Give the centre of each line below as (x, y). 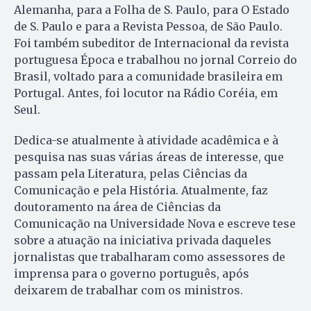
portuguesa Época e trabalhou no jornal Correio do (155, 60)
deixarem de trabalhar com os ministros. (128, 291)
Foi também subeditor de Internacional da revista (151, 43)
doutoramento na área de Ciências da (117, 207)
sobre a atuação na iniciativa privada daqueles (143, 241)
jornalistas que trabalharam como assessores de (150, 257)
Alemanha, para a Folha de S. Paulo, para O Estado (152, 10)
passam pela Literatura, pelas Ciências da (131, 174)
